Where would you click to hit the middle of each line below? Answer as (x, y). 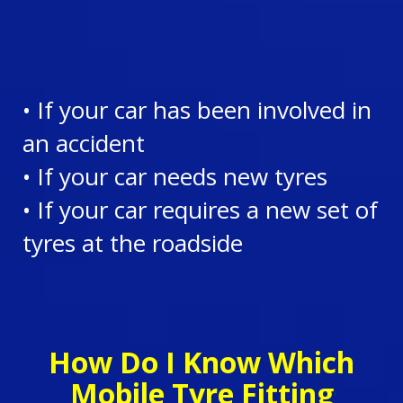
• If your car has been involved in (197, 110)
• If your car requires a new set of (200, 210)
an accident (84, 143)
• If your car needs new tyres (175, 176)
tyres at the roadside (133, 243)
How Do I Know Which (201, 362)
